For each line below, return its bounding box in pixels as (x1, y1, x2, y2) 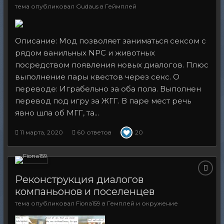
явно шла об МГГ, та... (15, 108, 99, 118)
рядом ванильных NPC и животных (15, 48, 155, 58)
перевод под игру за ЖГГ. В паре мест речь (15, 96, 191, 106)
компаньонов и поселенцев (15, 185, 154, 198)
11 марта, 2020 (20, 128, 63, 136)
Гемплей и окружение (107, 199, 178, 207)
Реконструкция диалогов (15, 173, 143, 186)
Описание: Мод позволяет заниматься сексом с (15, 36, 206, 46)
